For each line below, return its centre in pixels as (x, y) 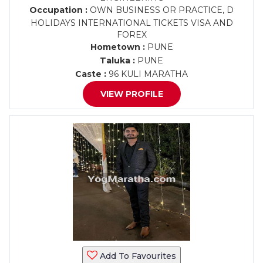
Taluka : (117, 60)
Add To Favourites (137, 256)
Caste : (91, 74)
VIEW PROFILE (131, 94)
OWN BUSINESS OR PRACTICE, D (161, 10)
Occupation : (58, 10)
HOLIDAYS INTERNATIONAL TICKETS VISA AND (131, 23)
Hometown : (117, 47)
